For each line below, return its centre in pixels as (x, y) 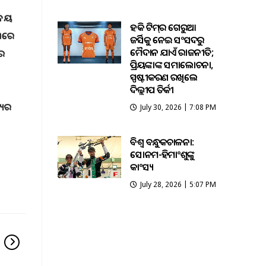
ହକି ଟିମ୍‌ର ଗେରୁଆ (163, 28)
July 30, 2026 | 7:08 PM (178, 107)
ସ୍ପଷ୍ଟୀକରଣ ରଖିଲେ (164, 77)
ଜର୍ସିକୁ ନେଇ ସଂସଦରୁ (167, 40)
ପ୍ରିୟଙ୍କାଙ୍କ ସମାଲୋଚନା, (172, 65)
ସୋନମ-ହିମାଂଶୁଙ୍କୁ (162, 155)
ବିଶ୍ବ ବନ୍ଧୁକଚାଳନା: (162, 142)
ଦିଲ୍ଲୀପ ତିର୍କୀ (152, 90)
